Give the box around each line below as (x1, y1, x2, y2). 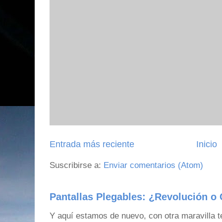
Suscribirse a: (50, 160, 104, 170)
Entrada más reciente (50, 139, 134, 149)
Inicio (196, 139, 217, 149)
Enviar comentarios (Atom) (104, 160, 203, 170)
